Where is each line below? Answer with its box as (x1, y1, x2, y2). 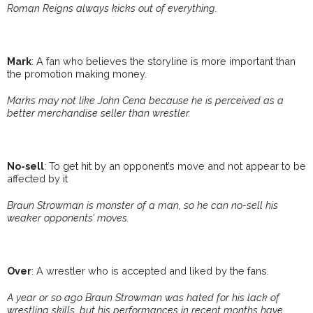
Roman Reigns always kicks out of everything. (7, 2, 217, 15)
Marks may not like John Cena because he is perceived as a (7, 94, 284, 107)
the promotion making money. (7, 68, 147, 80)
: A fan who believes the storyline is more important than (31, 55, 296, 68)
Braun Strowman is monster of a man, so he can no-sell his (7, 199, 278, 212)
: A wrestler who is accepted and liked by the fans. (31, 265, 269, 277)
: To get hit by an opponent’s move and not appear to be (44, 160, 306, 173)
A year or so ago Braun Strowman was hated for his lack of (7, 291, 279, 304)
